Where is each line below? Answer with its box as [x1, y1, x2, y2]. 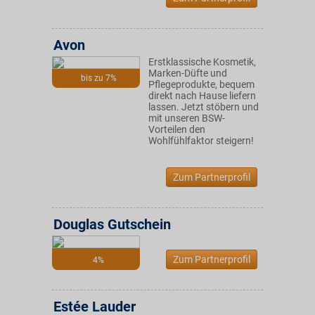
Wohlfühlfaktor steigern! [148, 135, 254, 146]
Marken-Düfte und [148, 67, 227, 79]
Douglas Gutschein [53, 216, 171, 233]
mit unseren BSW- [148, 112, 225, 124]
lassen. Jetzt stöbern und [148, 101, 259, 112]
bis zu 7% [80, 73, 117, 83]
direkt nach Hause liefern [148, 90, 256, 101]
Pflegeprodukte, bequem [148, 79, 255, 90]
